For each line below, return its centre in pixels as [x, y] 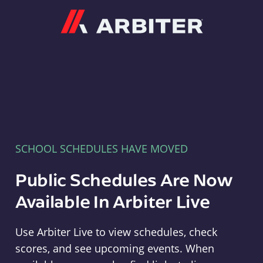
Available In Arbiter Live [112, 201]
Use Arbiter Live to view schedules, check [116, 232]
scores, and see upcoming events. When [114, 248]
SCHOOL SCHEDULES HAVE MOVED [101, 149]
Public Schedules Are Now [124, 179]
